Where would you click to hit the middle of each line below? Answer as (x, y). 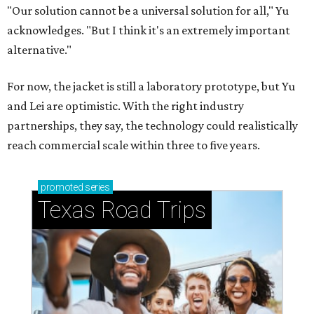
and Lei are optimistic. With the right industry (125, 106)
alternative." (39, 50)
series (96, 187)
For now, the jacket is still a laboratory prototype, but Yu (151, 86)
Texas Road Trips (122, 210)
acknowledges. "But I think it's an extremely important (149, 30)
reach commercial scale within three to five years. (134, 145)
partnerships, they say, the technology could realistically (152, 125)
